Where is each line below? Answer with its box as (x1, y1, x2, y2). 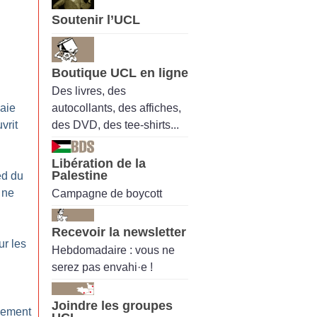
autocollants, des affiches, (52, 101, 181, 114)
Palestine (52, 168, 108, 183)
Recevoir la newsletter (52, 225, 186, 240)
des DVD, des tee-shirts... (52, 118, 179, 131)
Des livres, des (52, 84, 126, 97)
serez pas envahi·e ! (52, 261, 153, 274)
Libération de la (52, 156, 146, 171)
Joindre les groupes (52, 299, 173, 313)
